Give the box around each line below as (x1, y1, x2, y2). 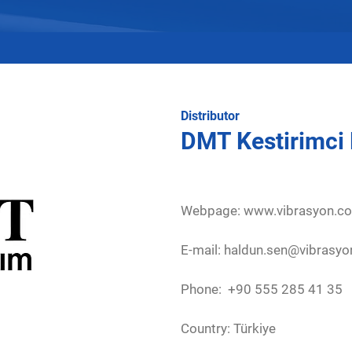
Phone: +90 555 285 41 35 (181, 281, 343, 297)
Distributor (181, 108, 240, 123)
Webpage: (181, 203, 244, 218)
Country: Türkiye (181, 321, 279, 336)
